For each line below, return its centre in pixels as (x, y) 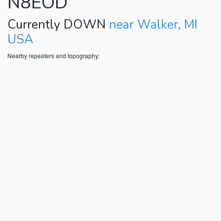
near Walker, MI (153, 24)
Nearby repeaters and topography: (54, 55)
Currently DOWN (58, 24)
